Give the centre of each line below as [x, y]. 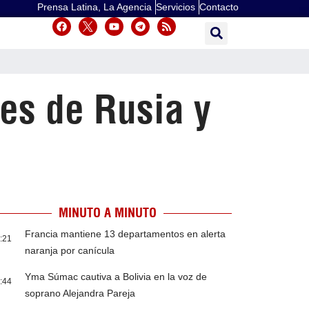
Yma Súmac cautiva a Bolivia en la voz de [116, 277]
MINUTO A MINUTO [107, 213]
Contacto [219, 7]
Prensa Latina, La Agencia [94, 7]
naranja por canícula [70, 251]
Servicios [176, 7]
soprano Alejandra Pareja [80, 293]
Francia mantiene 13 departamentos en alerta [126, 234]
